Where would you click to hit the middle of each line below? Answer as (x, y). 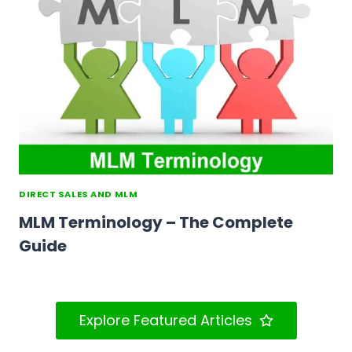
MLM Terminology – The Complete (156, 222)
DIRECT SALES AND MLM (79, 194)
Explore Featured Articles (165, 320)
